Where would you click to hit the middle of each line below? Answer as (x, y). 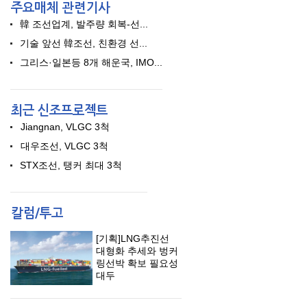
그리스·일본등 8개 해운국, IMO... (91, 62)
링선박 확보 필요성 (137, 263)
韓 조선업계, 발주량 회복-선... (84, 24)
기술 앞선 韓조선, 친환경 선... (84, 43)
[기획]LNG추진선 (133, 238)
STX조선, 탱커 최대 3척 (71, 165)
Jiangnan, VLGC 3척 (65, 127)
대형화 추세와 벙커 (137, 251)
